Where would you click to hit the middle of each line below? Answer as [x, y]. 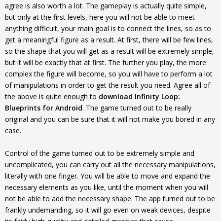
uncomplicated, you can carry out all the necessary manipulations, [110, 165]
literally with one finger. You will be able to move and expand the [108, 176]
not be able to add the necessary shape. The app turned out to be [110, 199]
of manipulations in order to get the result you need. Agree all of [108, 85]
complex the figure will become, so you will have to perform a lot [109, 74]
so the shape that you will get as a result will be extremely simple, [110, 51]
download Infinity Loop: [139, 96]
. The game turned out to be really [137, 108]
